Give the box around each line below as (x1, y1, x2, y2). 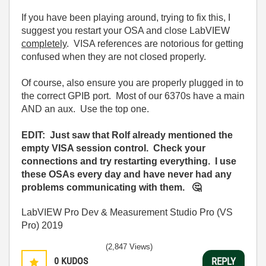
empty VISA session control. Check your (21, 142, 205, 153)
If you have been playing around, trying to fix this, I (21, 12, 230, 23)
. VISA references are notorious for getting (66, 38, 243, 49)
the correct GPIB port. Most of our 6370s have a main (21, 90, 245, 101)
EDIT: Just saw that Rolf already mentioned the (21, 129, 233, 140)
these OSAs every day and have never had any (21, 169, 232, 179)
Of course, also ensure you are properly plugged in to (21, 77, 243, 88)
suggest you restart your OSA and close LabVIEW (21, 25, 230, 36)
